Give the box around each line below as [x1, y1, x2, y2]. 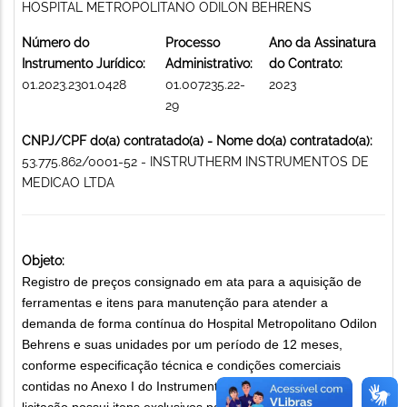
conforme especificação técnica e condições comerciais [22, 357, 341, 372]
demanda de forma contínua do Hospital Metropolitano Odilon [22, 315, 377, 331]
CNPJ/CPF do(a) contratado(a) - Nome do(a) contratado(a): [22, 133, 372, 148]
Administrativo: [165, 55, 253, 71]
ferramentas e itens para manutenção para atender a [22, 294, 328, 310]
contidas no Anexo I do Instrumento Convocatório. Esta [22, 378, 338, 393]
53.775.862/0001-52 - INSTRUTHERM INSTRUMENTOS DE [22, 154, 369, 169]
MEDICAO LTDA [22, 174, 114, 190]
